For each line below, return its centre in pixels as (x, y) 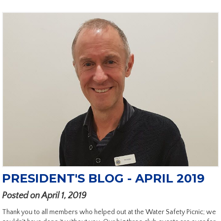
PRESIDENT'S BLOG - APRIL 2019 (103, 179)
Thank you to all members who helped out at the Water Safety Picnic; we (109, 212)
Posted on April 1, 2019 (44, 196)
